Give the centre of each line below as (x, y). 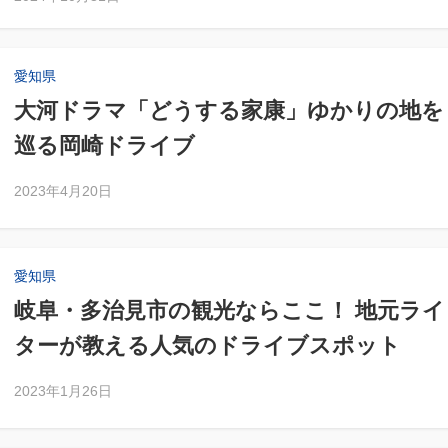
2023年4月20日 (63, 191)
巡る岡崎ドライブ (104, 145)
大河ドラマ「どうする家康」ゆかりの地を (229, 110)
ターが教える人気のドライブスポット (207, 345)
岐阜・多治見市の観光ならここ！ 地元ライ (229, 310)
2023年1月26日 (63, 391)
